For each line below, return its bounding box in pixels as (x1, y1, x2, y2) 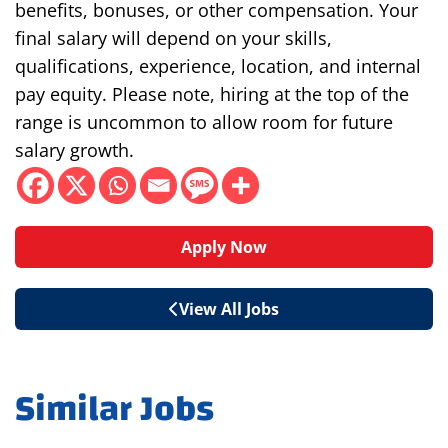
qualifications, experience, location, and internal (15, 54, 421, 79)
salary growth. (15, 138, 134, 163)
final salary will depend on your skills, (15, 26, 332, 51)
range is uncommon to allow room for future (15, 110, 393, 135)
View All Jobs (179, 298, 279, 321)
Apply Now (181, 236, 267, 259)
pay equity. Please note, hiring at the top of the (15, 82, 409, 107)
